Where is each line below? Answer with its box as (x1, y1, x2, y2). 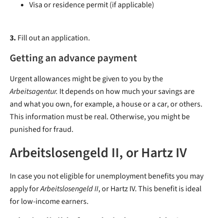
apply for (10, 183, 39, 195)
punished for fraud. (10, 124, 75, 135)
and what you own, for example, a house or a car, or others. (10, 99, 202, 110)
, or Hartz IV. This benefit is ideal (98, 183, 201, 195)
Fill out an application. (16, 33, 90, 44)
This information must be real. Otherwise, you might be (10, 111, 190, 123)
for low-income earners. (10, 196, 89, 207)
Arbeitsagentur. (10, 86, 58, 97)
